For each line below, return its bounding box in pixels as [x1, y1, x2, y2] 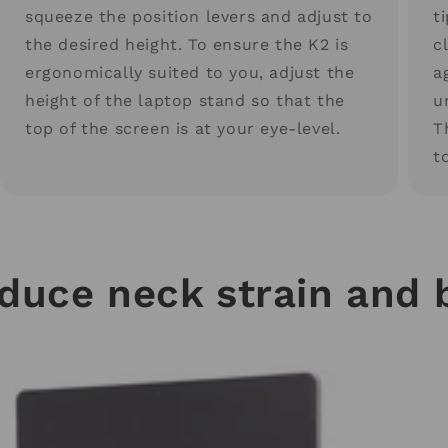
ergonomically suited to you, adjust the [24, 62, 355, 82]
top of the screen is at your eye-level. [24, 118, 341, 138]
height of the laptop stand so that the [24, 90, 345, 110]
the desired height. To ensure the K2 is [24, 34, 349, 54]
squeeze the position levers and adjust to [24, 6, 373, 26]
